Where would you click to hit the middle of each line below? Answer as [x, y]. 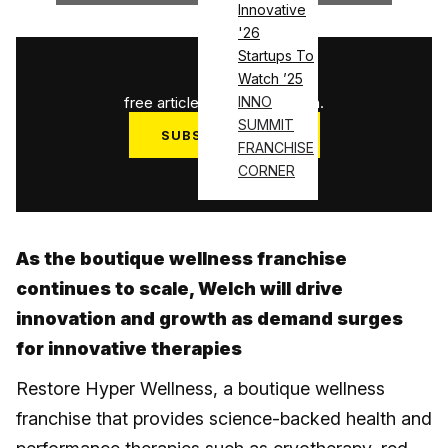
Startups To [276, 56]
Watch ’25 [270, 79]
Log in [224, 173]
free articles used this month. [224, 103]
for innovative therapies [129, 349]
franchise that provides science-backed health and [224, 419]
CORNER [266, 171]
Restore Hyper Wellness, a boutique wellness [200, 389]
